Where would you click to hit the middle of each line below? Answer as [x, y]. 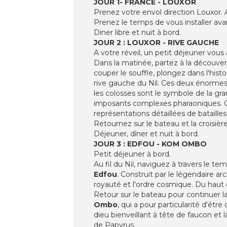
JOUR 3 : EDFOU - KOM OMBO [150, 144]
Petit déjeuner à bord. [132, 154]
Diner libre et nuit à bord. [137, 32]
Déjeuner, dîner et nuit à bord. [146, 134]
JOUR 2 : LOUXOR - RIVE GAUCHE [156, 42]
